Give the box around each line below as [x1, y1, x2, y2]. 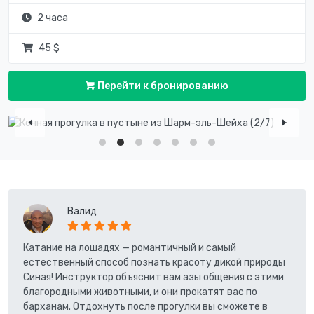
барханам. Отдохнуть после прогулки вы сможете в [23, 301, 268, 313]
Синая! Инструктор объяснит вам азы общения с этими [23, 271, 284, 283]
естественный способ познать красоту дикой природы [23, 257, 285, 268]
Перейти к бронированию [95, 79, 228, 92]
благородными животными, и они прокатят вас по [23, 286, 257, 298]
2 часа [36, 12, 68, 25]
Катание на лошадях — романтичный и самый [23, 242, 236, 254]
